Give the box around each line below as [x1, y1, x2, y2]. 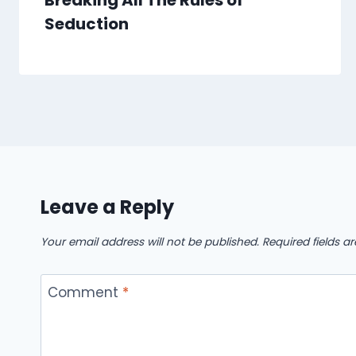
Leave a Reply [41, 194, 174, 221]
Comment [47, 282, 122, 302]
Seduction [44, 13, 129, 36]
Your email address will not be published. [41, 234, 259, 250]
